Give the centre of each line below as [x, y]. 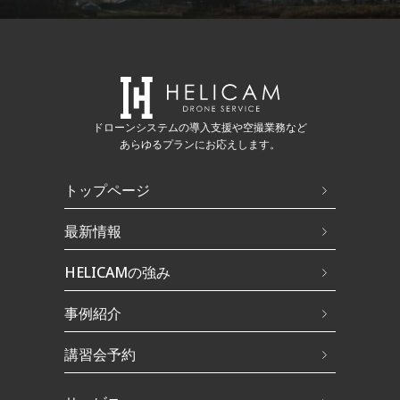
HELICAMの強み [117, 273]
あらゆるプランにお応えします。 [200, 145]
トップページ [107, 191]
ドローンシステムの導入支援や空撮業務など [200, 128]
